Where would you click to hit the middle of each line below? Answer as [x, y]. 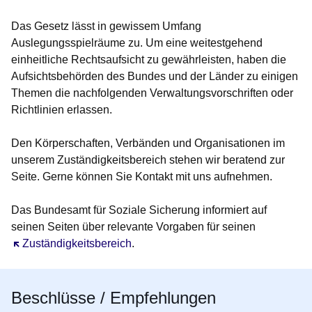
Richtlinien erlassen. [62, 110]
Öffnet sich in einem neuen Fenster [97, 244]
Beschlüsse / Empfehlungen [114, 298]
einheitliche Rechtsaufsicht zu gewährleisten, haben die [149, 60]
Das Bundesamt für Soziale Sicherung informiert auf [139, 210]
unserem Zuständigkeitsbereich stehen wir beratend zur [148, 160]
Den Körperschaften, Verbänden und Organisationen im [148, 143]
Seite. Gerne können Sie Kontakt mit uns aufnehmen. [142, 177]
